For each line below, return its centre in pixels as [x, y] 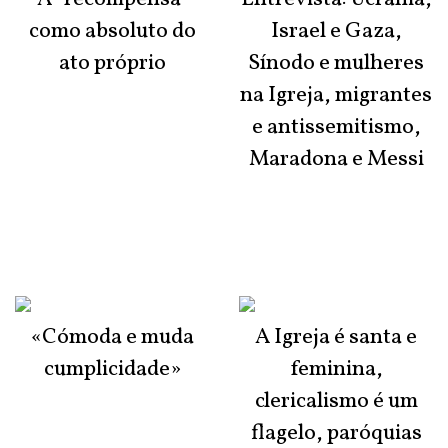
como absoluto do [112, 31]
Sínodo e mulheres [336, 63]
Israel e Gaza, [336, 31]
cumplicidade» [112, 369]
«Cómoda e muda [112, 337]
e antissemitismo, [336, 127]
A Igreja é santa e [336, 337]
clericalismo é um [336, 401]
